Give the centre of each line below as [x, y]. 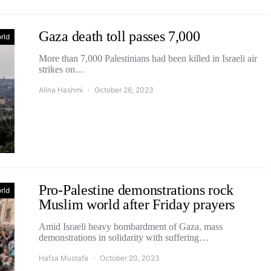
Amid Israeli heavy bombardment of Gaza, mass [131, 227]
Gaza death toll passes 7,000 [119, 36]
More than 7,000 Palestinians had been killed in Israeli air [148, 58]
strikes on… [62, 69]
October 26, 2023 [124, 90]
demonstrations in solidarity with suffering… [124, 237]
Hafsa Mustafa [64, 258]
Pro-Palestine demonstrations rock [136, 190]
